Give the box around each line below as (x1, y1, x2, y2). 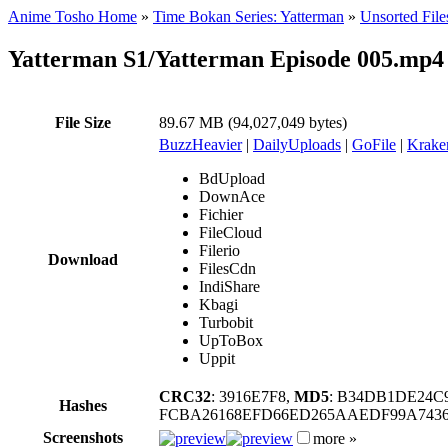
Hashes (59, 396, 107, 414)
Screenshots (43, 428, 123, 446)
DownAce (199, 187, 265, 205)
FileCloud (199, 223, 262, 241)
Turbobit (199, 313, 253, 331)
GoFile (352, 135, 396, 153)
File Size (55, 113, 111, 131)
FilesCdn (199, 259, 256, 277)
